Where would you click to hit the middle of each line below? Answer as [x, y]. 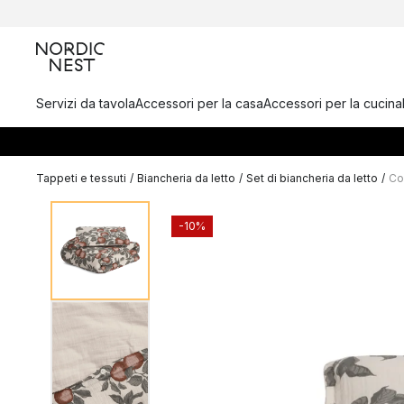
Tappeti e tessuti [81, 178]
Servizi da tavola [86, 103]
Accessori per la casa [199, 103]
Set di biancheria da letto [312, 178]
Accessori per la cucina [333, 103]
